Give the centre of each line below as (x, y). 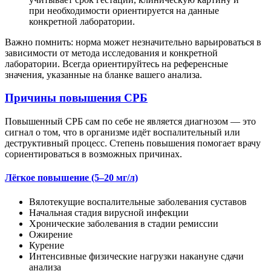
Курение (47, 245)
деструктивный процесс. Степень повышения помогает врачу (133, 143)
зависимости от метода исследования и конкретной (111, 53)
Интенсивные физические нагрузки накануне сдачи (136, 256)
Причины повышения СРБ (76, 98)
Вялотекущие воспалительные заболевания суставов (138, 201)
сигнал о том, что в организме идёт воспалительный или (122, 132)
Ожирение (51, 234)
